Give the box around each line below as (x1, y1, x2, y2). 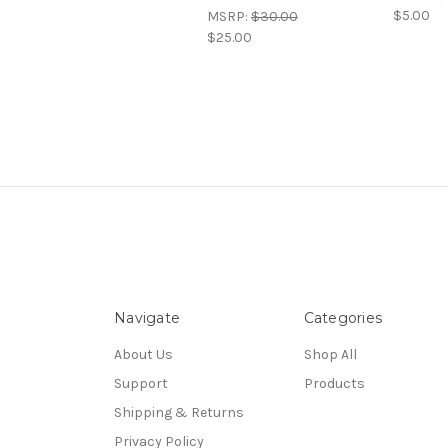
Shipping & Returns (114, 403, 244, 421)
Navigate (114, 308, 180, 327)
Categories (303, 308, 382, 327)
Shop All (303, 345, 357, 363)
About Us (114, 345, 173, 363)
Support (114, 374, 168, 392)
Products (303, 374, 365, 392)
